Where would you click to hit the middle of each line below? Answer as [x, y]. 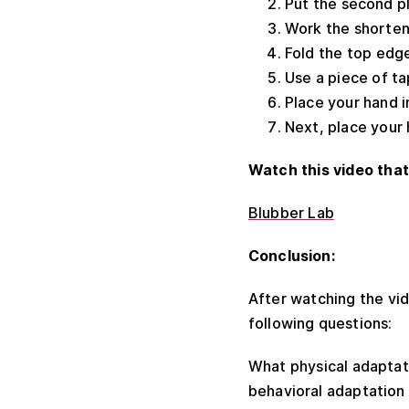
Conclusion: [292, 256]
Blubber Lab [291, 213]
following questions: [320, 323]
